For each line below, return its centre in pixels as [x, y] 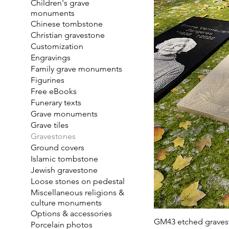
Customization [57, 47]
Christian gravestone [68, 35]
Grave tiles [50, 125]
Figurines [48, 80]
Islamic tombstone [65, 159]
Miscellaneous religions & [78, 193]
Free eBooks [54, 91]
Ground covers [58, 148]
